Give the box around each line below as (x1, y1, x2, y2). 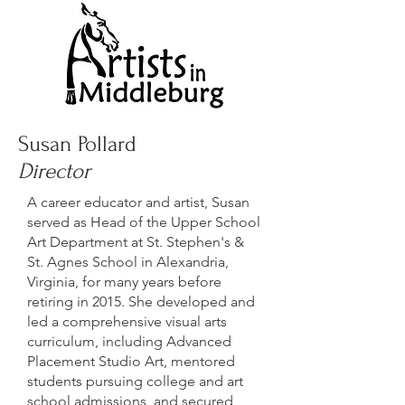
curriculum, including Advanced (27, 333, 231, 350)
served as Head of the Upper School (27, 213, 260, 231)
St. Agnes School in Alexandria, (27, 253, 229, 270)
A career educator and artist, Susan (27, 193, 250, 211)
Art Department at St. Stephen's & (27, 233, 244, 250)
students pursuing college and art (27, 372, 243, 390)
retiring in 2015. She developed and (27, 293, 255, 310)
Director (18, 159, 90, 184)
